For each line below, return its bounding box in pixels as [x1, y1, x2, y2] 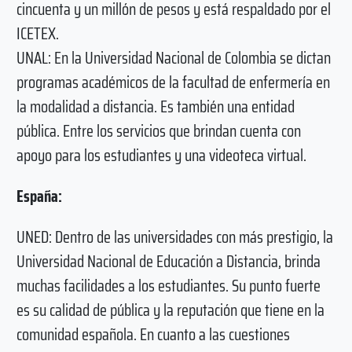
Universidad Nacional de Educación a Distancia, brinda [16, 247, 321, 274]
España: [16, 182, 62, 209]
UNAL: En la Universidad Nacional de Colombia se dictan [16, 45, 331, 71]
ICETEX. [16, 20, 59, 47]
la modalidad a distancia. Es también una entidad [16, 93, 295, 120]
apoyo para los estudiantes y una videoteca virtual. [16, 142, 306, 169]
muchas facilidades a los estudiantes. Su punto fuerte [16, 272, 321, 299]
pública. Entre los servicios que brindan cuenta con [16, 118, 301, 145]
